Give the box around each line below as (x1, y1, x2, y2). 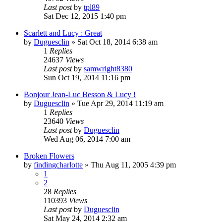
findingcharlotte (34, 160, 83, 169)
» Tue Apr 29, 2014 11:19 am (69, 99, 164, 108)
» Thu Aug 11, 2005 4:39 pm (83, 160, 176, 169)
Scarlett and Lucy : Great (24, 28, 102, 37)
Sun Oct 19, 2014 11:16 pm (44, 73, 130, 82)
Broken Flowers (24, 151, 74, 160)
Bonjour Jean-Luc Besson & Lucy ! (24, 90, 136, 99)
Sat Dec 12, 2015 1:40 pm (44, 11, 126, 20)
